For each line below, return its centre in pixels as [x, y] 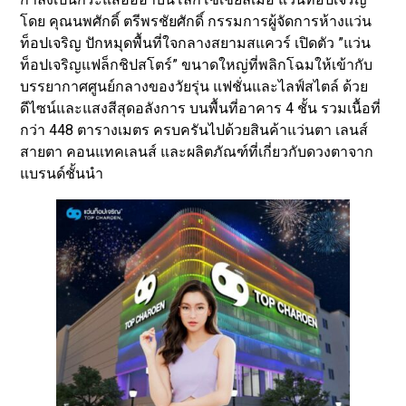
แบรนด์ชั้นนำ [62, 174]
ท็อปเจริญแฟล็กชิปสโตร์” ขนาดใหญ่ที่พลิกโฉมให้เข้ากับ [197, 65]
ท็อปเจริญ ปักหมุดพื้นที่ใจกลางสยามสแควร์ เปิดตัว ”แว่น [196, 43]
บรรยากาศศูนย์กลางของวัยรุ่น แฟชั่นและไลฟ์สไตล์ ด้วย [194, 87]
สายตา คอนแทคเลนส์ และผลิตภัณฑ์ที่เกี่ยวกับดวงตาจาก [197, 152]
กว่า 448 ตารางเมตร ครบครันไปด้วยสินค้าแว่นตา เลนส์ [194, 130]
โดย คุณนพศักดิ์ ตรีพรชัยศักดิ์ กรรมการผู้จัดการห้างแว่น [196, 22]
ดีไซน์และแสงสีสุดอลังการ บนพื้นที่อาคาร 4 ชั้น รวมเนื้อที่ [201, 109]
